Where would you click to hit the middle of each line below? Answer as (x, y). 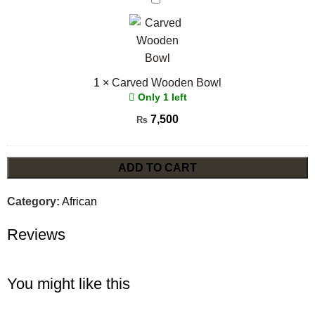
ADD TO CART (157, 167)
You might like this (69, 283)
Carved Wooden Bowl (167, 82)
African (79, 201)
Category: (33, 201)
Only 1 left (162, 97)
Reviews (36, 234)
